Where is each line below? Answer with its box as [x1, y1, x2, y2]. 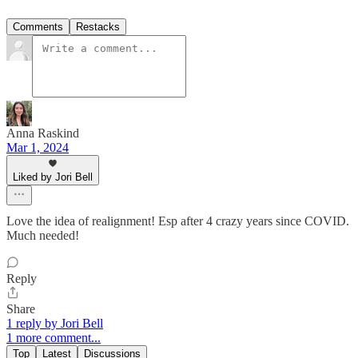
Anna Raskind [6, 125, 79, 140]
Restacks [76, 20, 120, 33]
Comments [13, 20, 63, 33]
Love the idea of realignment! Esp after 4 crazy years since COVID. [6, 213, 349, 228]
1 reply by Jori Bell [6, 316, 103, 330]
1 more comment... [6, 330, 101, 344]
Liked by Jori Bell [13, 170, 93, 183]
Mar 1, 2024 [6, 140, 69, 154]
